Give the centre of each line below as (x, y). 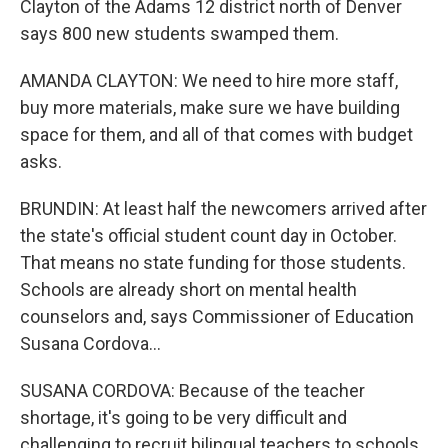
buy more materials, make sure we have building (210, 107)
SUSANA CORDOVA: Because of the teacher (192, 390)
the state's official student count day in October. (208, 235)
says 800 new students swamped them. (179, 33)
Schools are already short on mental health (188, 289)
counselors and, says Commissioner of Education (217, 316)
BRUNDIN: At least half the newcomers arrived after (223, 208)
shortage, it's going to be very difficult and (183, 417)
